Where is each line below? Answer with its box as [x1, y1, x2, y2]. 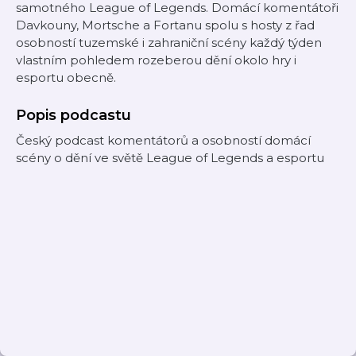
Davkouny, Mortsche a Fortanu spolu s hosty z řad [16, 17, 315, 33]
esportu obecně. [16, 70, 116, 85]
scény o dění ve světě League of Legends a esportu [16, 150, 324, 165]
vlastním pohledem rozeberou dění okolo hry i [16, 52, 296, 68]
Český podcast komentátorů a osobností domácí [16, 133, 311, 148]
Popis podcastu [16, 106, 131, 124]
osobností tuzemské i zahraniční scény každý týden [16, 35, 322, 50]
